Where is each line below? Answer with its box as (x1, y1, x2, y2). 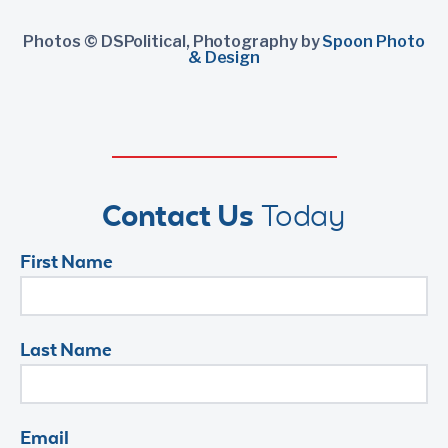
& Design (187, 47, 261, 67)
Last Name (20, 337, 113, 360)
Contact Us (101, 196, 255, 233)
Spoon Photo (322, 31, 425, 51)
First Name (20, 249, 113, 272)
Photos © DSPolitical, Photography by (23, 31, 323, 51)
